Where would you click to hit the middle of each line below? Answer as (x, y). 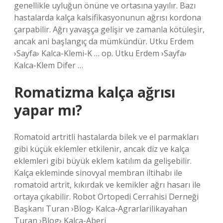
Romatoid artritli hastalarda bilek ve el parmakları (106, 137)
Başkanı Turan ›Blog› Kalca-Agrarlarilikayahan (101, 209)
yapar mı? (48, 110)
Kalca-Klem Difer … (49, 65)
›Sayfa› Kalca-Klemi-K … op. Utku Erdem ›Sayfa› (100, 53)
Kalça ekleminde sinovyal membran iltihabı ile (98, 173)
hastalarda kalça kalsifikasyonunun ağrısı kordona (108, 17)
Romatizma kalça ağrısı (95, 92)
